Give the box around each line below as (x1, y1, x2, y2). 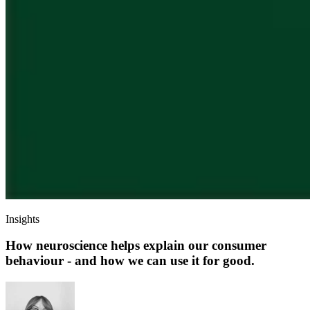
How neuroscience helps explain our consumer (6, 238, 266, 253)
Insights (6, 212, 39, 225)
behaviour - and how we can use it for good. (6, 253, 255, 268)
